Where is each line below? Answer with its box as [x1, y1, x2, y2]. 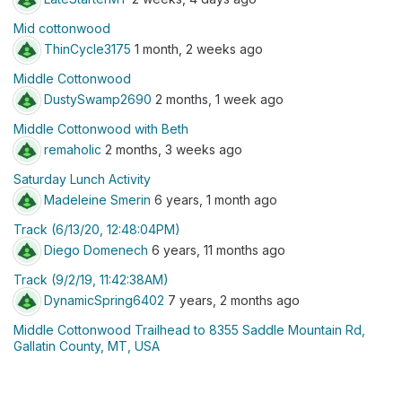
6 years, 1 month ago [151, 191, 277, 207]
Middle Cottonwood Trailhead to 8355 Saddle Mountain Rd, [13, 322, 365, 337]
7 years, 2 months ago [164, 292, 300, 308]
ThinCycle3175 [44, 40, 131, 57]
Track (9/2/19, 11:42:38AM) [13, 272, 169, 287]
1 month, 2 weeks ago [131, 40, 263, 57]
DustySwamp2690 [44, 91, 152, 107]
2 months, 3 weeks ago [101, 141, 242, 157]
